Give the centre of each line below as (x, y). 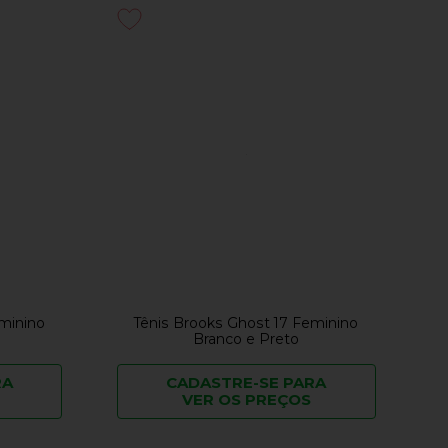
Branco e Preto (246, 339)
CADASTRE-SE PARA (246, 383)
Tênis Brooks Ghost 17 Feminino (246, 323)
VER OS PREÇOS (246, 400)
